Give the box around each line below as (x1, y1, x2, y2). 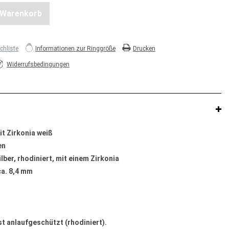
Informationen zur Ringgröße (35, 45, 116, 52)
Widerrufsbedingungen (7, 61, 70, 68)
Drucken (133, 45, 155, 52)
